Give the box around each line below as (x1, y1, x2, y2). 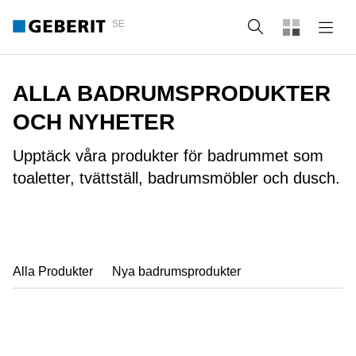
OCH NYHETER (13, 110, 175, 134)
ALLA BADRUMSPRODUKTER (13, 81, 331, 106)
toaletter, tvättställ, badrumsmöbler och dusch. (13, 169, 340, 187)
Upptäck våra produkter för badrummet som (13, 147, 323, 164)
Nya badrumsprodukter (112, 265, 241, 278)
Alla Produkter (13, 265, 93, 278)
